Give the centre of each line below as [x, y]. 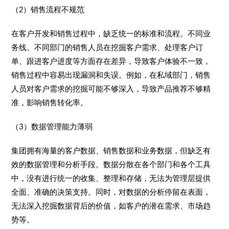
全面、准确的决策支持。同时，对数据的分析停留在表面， [111, 192]
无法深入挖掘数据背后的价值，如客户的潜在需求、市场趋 [111, 206]
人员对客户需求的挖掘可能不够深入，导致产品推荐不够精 [111, 89]
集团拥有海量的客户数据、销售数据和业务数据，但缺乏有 [111, 151]
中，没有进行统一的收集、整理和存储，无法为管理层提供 [111, 178]
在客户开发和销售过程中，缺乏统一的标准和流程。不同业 [111, 33]
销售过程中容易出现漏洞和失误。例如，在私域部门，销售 [111, 75]
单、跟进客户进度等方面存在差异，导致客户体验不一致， [111, 61]
